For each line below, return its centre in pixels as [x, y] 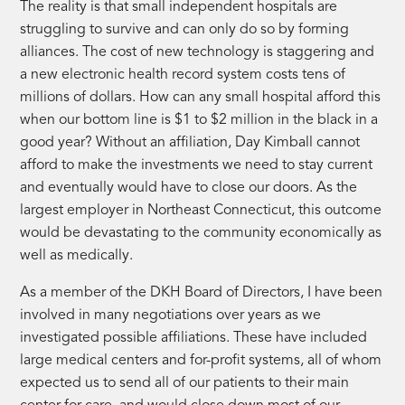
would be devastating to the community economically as [201, 233]
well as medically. [79, 255]
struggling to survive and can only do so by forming [185, 29]
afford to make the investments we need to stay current [197, 165]
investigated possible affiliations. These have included [194, 338]
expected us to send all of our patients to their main [185, 383]
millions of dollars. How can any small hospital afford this [201, 97]
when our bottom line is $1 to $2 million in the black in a [199, 120]
